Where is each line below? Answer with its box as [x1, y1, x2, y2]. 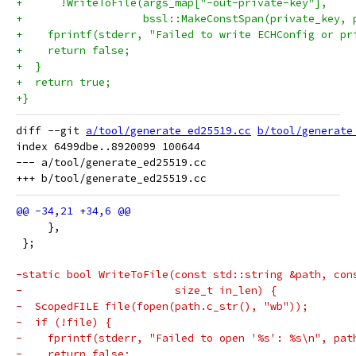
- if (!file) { [16, 315, 111, 329]
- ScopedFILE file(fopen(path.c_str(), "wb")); [16, 300, 308, 313]
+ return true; [16, 75, 111, 89]
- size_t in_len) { [16, 284, 277, 297]
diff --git [16, 124, 86, 137]
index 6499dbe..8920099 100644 [16, 140, 200, 153]
